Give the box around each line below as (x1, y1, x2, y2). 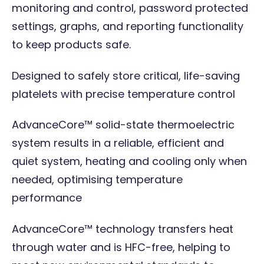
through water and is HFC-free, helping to (12, 239, 230, 255)
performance (12, 190, 82, 206)
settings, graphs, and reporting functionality (12, 18, 243, 34)
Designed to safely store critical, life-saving (12, 68, 240, 83)
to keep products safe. (12, 37, 131, 52)
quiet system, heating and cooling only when (12, 154, 247, 169)
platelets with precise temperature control (12, 86, 235, 101)
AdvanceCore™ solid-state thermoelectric (12, 117, 235, 133)
